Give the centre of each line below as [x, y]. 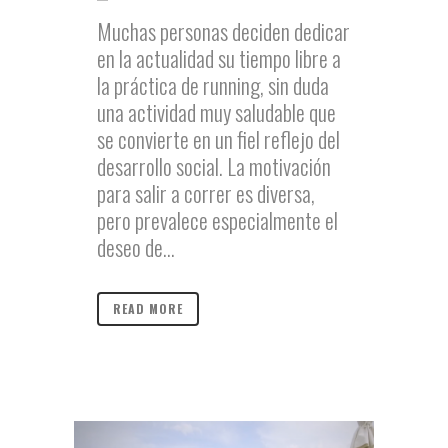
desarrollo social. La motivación [214, 165]
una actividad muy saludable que [216, 111]
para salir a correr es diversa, [206, 192]
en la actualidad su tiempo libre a [219, 57]
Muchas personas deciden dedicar [223, 30]
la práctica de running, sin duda [213, 84]
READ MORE [148, 308]
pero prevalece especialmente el [217, 219]
